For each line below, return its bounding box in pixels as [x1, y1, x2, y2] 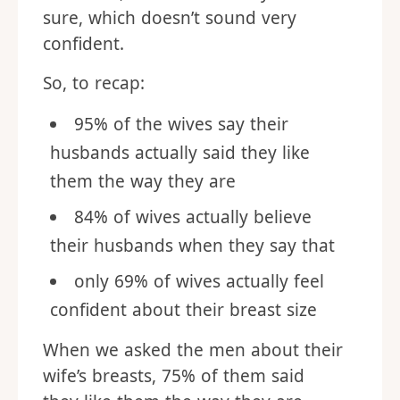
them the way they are [50, 170, 236, 193]
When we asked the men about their [43, 338, 343, 362]
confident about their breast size [50, 298, 317, 321]
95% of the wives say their [74, 112, 288, 136]
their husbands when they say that [50, 234, 335, 257]
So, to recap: [43, 71, 145, 95]
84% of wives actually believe [74, 205, 312, 229]
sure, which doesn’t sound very [43, 6, 296, 29]
